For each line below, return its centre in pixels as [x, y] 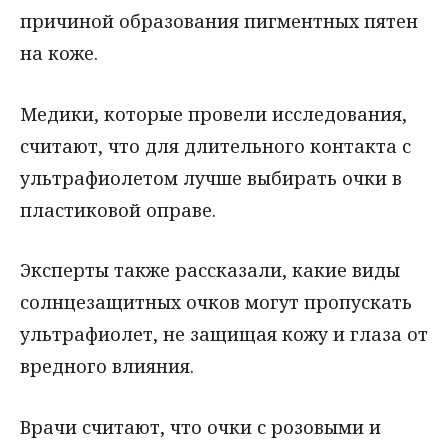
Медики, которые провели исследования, [213, 113]
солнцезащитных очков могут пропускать [216, 302]
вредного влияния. [107, 366]
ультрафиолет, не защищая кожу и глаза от [224, 334]
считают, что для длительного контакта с [215, 145]
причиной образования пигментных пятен [219, 20]
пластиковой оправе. [118, 209]
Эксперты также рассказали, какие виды [210, 270]
